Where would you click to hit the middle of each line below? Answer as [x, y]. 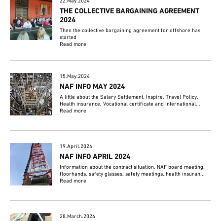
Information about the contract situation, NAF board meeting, [132, 167]
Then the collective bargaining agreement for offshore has [130, 31]
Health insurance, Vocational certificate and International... [130, 104]
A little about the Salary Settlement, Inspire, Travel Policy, [129, 97]
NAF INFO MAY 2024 [92, 87]
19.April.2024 [76, 147]
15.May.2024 [75, 77]
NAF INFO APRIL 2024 [95, 157]
